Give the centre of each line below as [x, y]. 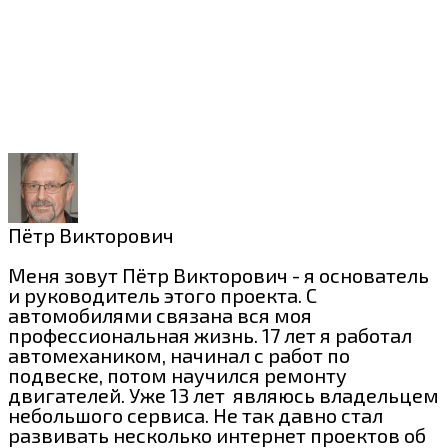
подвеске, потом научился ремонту [177, 374]
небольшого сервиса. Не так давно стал [195, 414]
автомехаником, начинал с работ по [179, 354]
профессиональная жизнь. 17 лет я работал [210, 334]
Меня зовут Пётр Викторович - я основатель [218, 274]
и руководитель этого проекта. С [162, 294]
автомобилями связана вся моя [160, 314]
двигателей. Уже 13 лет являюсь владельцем [223, 394]
